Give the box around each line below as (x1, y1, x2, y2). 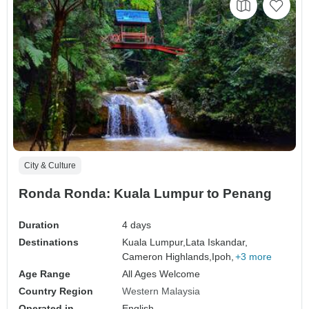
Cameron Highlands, (122, 251, 212, 263)
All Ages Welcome (122, 268, 201, 280)
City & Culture (24, 161, 76, 171)
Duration (19, 219, 59, 231)
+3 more (235, 251, 272, 263)
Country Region (19, 286, 93, 297)
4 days (122, 219, 152, 231)
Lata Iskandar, (186, 237, 248, 248)
